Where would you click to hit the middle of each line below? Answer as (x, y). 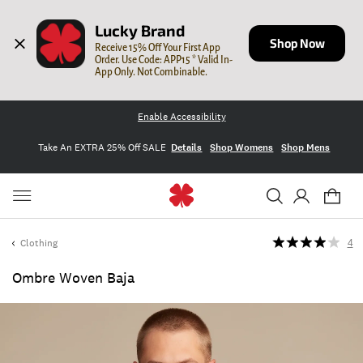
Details (187, 147)
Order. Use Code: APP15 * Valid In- (164, 60)
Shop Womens (242, 147)
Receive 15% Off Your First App (158, 47)
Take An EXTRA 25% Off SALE (102, 147)
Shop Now (297, 43)
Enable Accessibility (181, 117)
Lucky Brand (140, 31)
